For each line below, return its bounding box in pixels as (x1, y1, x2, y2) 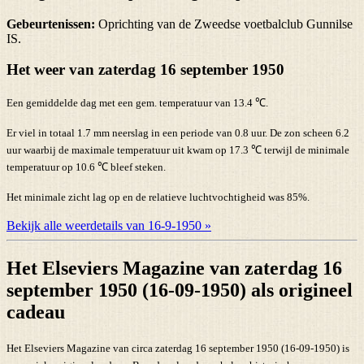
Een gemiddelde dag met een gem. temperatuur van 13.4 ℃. (6, 97, 268, 110)
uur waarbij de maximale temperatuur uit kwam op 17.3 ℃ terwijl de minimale (6, 144, 349, 157)
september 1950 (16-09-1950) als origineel (6, 279, 353, 301)
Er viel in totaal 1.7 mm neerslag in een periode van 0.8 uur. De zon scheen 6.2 (6, 127, 349, 140)
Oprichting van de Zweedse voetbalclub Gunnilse (95, 16, 353, 31)
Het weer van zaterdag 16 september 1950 (6, 61, 284, 79)
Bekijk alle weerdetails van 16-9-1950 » (6, 219, 211, 233)
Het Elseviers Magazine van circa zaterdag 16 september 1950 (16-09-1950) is (6, 341, 349, 354)
